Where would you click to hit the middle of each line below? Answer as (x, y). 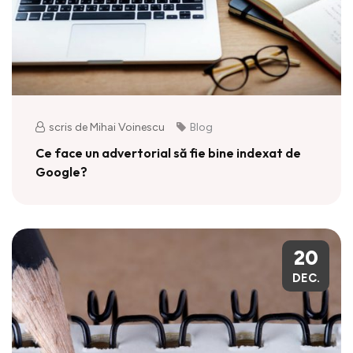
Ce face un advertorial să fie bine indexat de (168, 153)
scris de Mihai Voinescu (107, 128)
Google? (61, 172)
